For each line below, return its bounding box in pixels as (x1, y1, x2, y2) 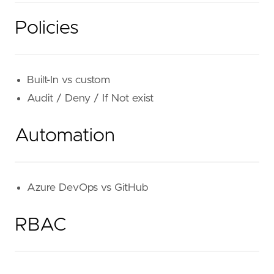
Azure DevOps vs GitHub (27, 182, 148, 193)
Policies (15, 18, 79, 37)
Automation (15, 126, 115, 145)
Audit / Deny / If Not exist (27, 92, 154, 104)
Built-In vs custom (27, 74, 110, 86)
